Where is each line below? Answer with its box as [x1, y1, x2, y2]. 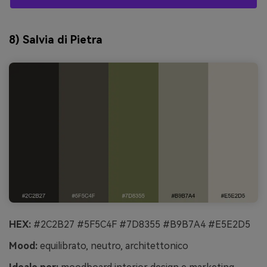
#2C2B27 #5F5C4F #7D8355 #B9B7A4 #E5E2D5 [31, 219, 250, 231]
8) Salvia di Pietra [9, 33, 103, 46]
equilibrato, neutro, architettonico [38, 240, 188, 252]
